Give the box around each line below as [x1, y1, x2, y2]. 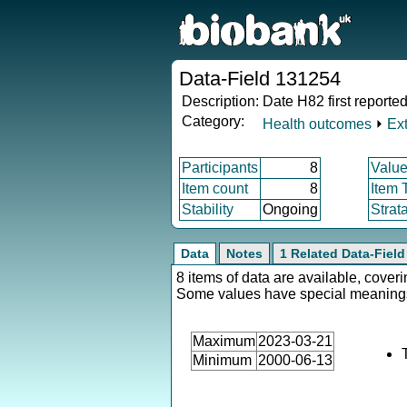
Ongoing [263, 202, 318, 217]
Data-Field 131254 [179, 67, 341, 90]
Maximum [193, 333, 255, 349]
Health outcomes [263, 116, 372, 132]
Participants [182, 160, 258, 175]
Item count [182, 181, 248, 196]
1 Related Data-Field [280, 246, 405, 261]
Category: [182, 114, 244, 129]
